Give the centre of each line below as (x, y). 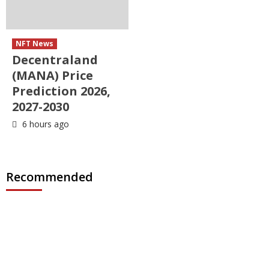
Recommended (50, 177)
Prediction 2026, (61, 91)
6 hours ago (44, 124)
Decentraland (55, 59)
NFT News (35, 43)
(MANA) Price (53, 75)
